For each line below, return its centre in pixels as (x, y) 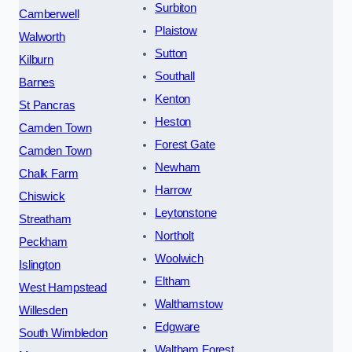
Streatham (45, 219)
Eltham (173, 281)
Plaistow (176, 30)
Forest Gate (185, 144)
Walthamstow (189, 304)
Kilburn (36, 59)
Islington (40, 264)
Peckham (43, 242)
